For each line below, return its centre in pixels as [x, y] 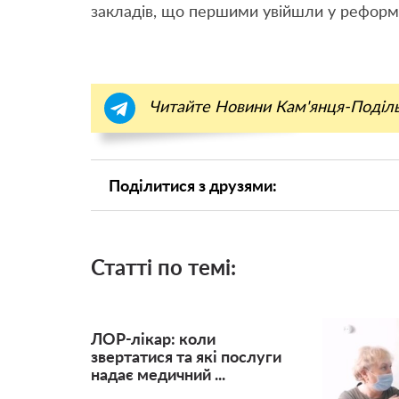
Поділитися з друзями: [193, 187]
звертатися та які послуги [186, 358]
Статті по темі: [163, 269]
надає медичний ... [158, 375]
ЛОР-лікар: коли [153, 340]
